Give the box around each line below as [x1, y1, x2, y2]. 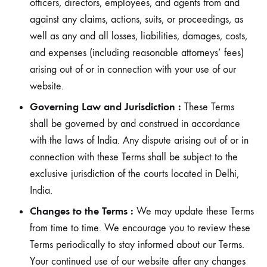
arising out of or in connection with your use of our [30, 63, 236, 76]
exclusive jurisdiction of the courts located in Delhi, [30, 167, 239, 180]
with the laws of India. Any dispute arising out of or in [30, 134, 249, 147]
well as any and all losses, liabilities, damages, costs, [30, 30, 247, 42]
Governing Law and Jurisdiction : [30, 100, 181, 113]
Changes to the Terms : [30, 204, 133, 218]
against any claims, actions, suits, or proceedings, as [30, 13, 243, 26]
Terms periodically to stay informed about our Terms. [30, 238, 244, 251]
